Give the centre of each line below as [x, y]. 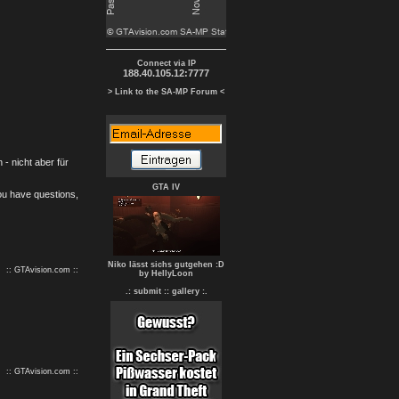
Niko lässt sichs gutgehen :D [166, 265]
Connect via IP [166, 63]
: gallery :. [187, 291]
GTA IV [166, 187]
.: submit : [146, 291]
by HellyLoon [166, 273]
